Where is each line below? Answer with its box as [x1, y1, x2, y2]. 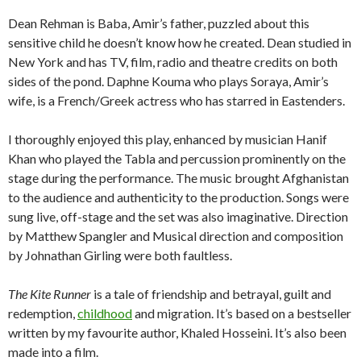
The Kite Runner [8, 286, 91, 302]
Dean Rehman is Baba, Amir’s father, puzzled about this [8, 15, 309, 31]
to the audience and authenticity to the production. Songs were [8, 189, 349, 205]
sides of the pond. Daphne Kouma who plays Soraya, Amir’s [8, 73, 329, 89]
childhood [77, 305, 132, 322]
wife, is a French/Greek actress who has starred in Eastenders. [8, 93, 345, 109]
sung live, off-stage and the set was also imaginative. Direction [8, 209, 348, 225]
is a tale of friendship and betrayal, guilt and [91, 286, 331, 302]
